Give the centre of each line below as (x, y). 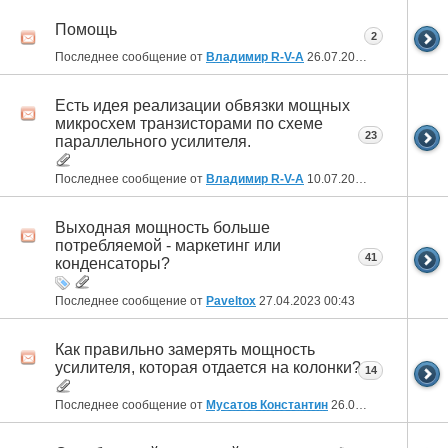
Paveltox (231, 301)
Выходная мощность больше (162, 228)
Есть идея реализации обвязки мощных (202, 105)
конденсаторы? (112, 264)
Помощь (86, 29)
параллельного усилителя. (153, 141)
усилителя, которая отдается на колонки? (208, 368)
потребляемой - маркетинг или (168, 246)
